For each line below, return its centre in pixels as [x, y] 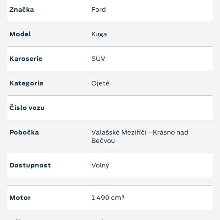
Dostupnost [30, 165]
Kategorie [26, 83]
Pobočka [24, 133]
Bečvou [103, 141]
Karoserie [26, 59]
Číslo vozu [27, 108]
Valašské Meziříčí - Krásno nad [140, 133]
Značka [22, 10]
